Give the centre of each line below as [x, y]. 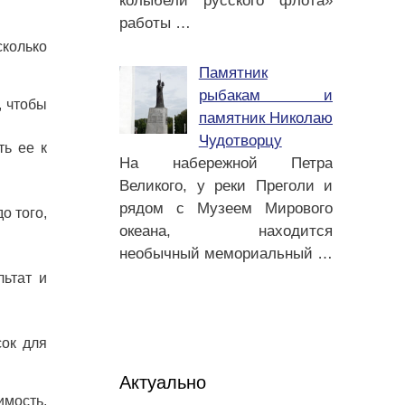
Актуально [163, 382]
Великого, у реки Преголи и [226, 186]
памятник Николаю [265, 118]
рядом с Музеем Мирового [226, 208]
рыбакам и [265, 95]
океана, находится [226, 231]
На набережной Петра [226, 163]
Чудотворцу [240, 141]
